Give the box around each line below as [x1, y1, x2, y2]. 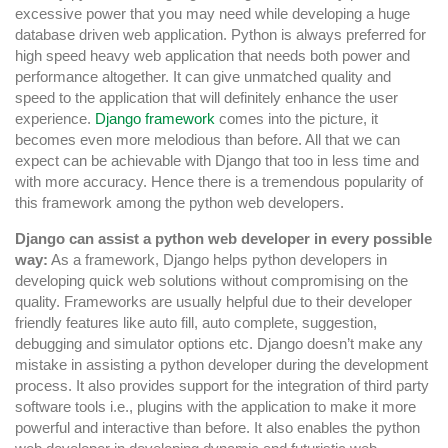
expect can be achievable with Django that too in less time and [15, 151, 419, 169]
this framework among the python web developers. [15, 193, 344, 211]
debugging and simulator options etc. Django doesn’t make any [15, 334, 423, 352]
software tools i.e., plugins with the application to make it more [15, 397, 416, 415]
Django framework [95, 109, 215, 127]
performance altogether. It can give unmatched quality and [15, 67, 391, 85]
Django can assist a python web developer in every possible [15, 229, 432, 247]
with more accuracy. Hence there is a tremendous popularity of [15, 172, 423, 190]
